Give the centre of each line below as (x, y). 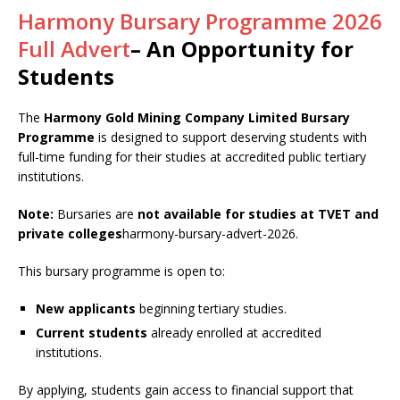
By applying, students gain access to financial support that (186, 389)
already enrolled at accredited (234, 332)
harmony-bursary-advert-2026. (210, 233)
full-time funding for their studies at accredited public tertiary (192, 156)
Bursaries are (96, 213)
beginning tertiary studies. (211, 308)
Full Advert (74, 48)
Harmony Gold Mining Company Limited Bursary (197, 117)
